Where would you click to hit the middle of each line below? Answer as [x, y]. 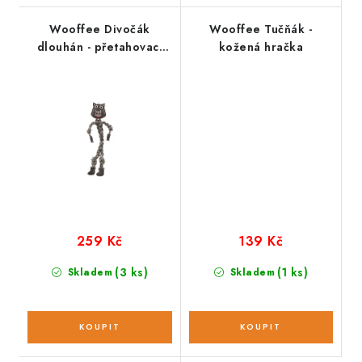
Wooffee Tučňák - [261, 29]
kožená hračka [261, 46]
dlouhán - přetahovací [99, 46]
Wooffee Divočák [100, 29]
